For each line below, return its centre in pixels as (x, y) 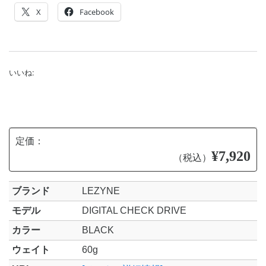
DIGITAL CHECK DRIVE (134, 210)
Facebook (97, 12)
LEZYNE (101, 191)
